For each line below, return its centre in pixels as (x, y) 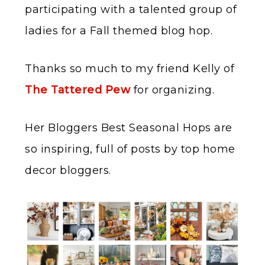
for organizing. (172, 90)
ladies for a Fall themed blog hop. (119, 31)
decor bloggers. (68, 170)
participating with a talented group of (131, 9)
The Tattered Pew (77, 90)
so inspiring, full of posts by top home (130, 149)
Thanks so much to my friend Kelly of (130, 69)
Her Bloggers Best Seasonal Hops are (129, 128)
